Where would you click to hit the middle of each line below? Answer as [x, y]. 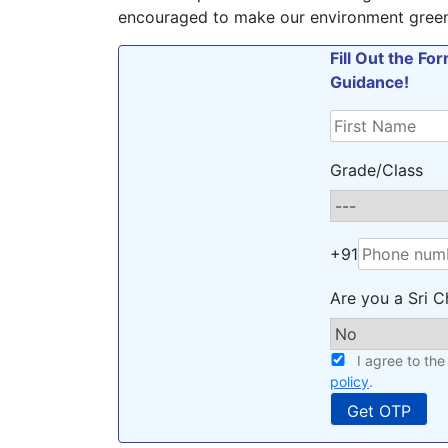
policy [349, 381]
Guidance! [369, 82]
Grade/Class [376, 170]
